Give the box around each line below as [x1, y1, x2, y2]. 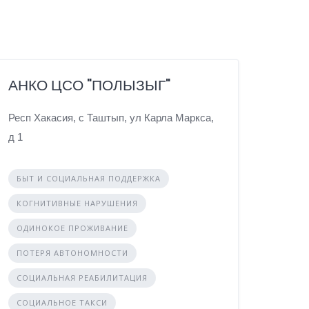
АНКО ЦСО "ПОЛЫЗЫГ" [8, 74, 171, 95]
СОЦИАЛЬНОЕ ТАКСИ [17, 297, 108, 308]
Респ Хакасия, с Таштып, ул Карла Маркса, [8, 111, 215, 123]
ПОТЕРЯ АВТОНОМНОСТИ [17, 247, 129, 258]
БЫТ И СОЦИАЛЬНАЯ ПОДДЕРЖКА [17, 172, 161, 183]
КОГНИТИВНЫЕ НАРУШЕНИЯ [17, 197, 139, 208]
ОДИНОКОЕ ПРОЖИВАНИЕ [17, 222, 129, 233]
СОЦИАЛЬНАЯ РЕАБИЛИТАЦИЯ [17, 272, 148, 283]
